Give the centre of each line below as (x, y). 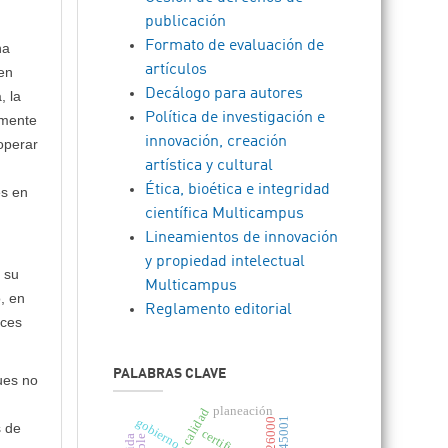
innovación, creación (216, 142)
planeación (243, 410)
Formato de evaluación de (235, 46)
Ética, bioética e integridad (238, 190)
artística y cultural (209, 166)
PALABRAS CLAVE (170, 374)
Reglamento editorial (219, 310)
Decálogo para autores (224, 94)
